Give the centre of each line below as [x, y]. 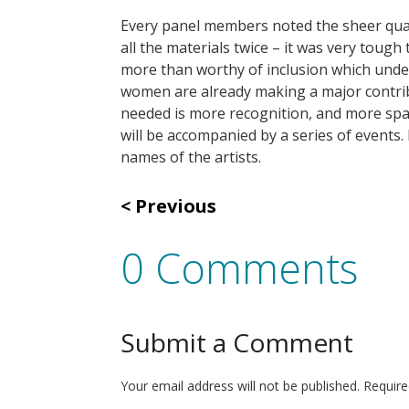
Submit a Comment [237, 343]
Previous [176, 206]
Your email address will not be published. [240, 385]
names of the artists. [191, 157]
